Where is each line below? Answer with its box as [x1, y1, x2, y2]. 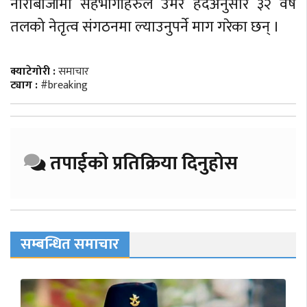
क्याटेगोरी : [10, 62, 58, 82]
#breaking [40, 76, 88, 95]
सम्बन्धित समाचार [21, 232, 119, 258]
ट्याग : [10, 76, 38, 95]
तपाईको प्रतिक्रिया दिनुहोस [46, 147, 238, 180]
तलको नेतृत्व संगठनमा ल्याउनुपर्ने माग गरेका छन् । [10, 14, 280, 40]
